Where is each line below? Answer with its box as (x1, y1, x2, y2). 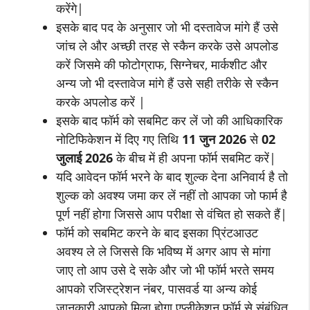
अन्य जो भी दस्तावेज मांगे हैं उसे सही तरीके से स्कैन (56, 75, 278, 91)
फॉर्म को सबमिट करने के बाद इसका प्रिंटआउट (56, 224, 258, 241)
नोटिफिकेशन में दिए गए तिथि (56, 131, 182, 147)
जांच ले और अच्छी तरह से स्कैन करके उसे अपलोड (56, 37, 278, 54)
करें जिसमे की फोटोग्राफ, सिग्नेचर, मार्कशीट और (56, 56, 267, 73)
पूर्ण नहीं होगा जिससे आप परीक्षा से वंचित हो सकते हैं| (56, 206, 287, 222)
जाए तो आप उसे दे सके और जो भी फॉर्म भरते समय (56, 262, 274, 278)
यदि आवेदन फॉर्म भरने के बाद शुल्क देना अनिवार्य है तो (56, 168, 288, 185)
